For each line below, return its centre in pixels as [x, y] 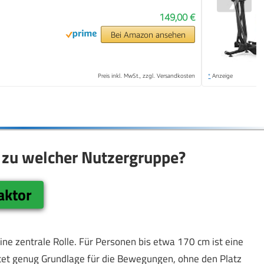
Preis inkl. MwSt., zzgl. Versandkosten [147, 76]
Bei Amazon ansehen [148, 35]
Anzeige [222, 76]
